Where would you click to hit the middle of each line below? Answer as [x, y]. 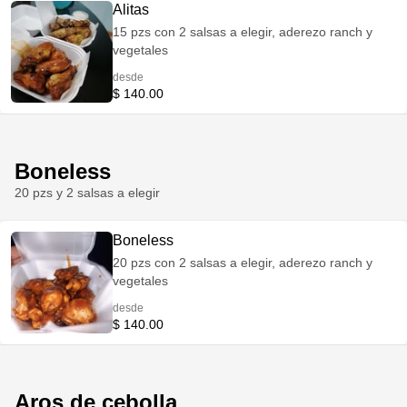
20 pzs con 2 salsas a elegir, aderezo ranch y [243, 263]
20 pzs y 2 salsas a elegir [87, 193]
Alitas [131, 10]
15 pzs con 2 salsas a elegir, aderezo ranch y [243, 32]
